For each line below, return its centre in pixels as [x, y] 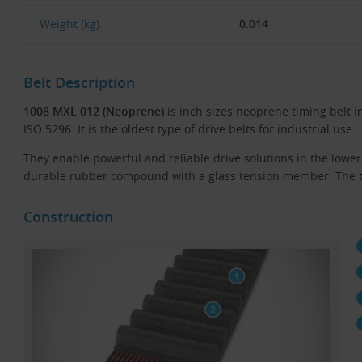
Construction [68, 216]
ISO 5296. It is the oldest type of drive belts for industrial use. [189, 128]
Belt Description [79, 82]
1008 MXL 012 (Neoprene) [94, 111]
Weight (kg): [71, 23]
